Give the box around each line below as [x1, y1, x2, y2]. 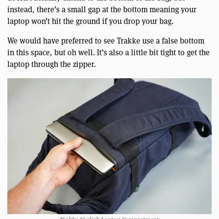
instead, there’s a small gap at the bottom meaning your [7, 4, 197, 15]
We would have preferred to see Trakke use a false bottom [7, 35, 204, 46]
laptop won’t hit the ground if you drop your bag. [7, 16, 174, 26]
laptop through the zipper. [7, 59, 96, 69]
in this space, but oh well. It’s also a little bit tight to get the [7, 47, 210, 58]
